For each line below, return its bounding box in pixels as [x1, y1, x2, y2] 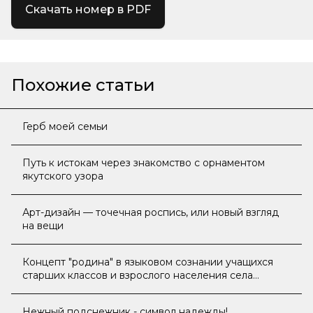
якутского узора [22, 170, 103, 182]
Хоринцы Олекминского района [22, 282, 182, 295]
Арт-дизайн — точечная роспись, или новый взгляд [22, 206, 279, 219]
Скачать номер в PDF [25, 2, 151, 16]
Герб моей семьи [22, 120, 108, 133]
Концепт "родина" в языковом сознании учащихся [22, 256, 273, 268]
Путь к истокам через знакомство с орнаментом [22, 156, 265, 169]
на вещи [22, 219, 64, 232]
